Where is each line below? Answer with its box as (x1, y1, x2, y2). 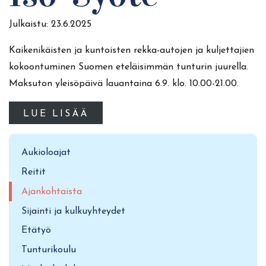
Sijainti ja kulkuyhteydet (21, 206, 125, 216)
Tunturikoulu (21, 245, 76, 255)
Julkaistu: (9, 20, 51, 30)
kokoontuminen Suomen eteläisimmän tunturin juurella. (9, 62, 248, 72)
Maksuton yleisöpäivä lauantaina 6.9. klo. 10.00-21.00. (9, 79, 239, 89)
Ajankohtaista (21, 186, 82, 197)
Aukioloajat (21, 148, 71, 158)
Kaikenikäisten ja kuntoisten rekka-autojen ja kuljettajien (9, 46, 254, 56)
